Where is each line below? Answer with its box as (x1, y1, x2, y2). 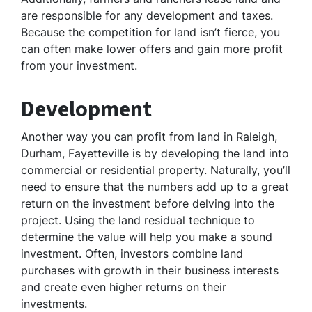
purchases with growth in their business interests (21, 263, 279, 278)
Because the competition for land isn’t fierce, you (21, 25, 280, 40)
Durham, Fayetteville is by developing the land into (21, 146, 289, 161)
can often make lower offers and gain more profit (21, 42, 283, 56)
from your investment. (21, 58, 137, 73)
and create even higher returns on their (21, 280, 226, 295)
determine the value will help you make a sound (21, 230, 272, 244)
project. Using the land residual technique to (21, 213, 255, 228)
